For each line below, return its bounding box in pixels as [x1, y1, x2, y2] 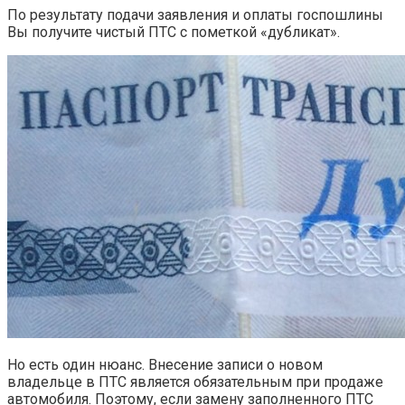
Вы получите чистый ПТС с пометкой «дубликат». [7, 24, 340, 42]
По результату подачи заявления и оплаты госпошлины [7, 6, 383, 24]
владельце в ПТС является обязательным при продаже [7, 373, 383, 391]
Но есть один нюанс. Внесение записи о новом [7, 356, 323, 374]
